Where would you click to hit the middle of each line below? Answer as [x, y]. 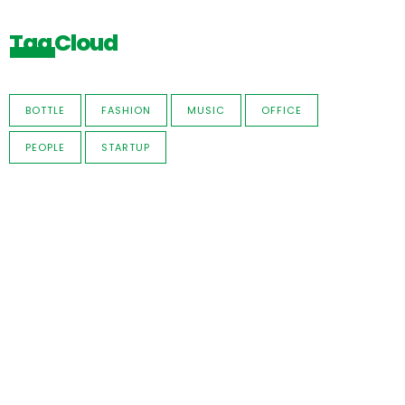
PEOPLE [45, 147]
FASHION [126, 110]
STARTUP [126, 147]
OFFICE [282, 110]
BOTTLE [45, 110]
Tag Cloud [63, 42]
